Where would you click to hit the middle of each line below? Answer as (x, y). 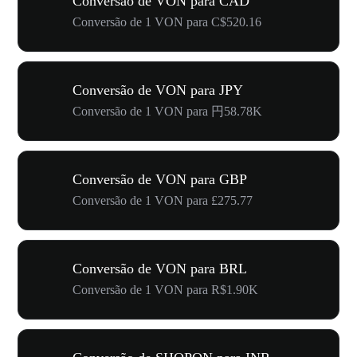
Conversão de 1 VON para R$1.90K (165, 290)
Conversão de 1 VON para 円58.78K (167, 111)
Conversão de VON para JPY (158, 90)
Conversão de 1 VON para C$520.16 (167, 22)
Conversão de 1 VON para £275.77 (163, 200)
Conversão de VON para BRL (160, 269)
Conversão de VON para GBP (160, 179)
